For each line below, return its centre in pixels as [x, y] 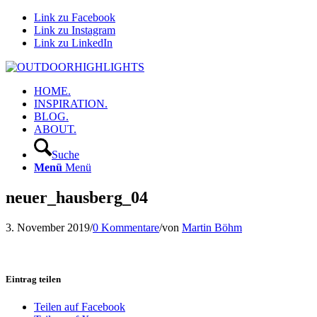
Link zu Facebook [75, 17]
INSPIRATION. [71, 104]
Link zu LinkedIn [73, 43]
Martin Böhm [212, 227]
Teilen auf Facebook [80, 307]
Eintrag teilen [33, 279]
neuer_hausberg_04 [77, 197]
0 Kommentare [126, 227]
